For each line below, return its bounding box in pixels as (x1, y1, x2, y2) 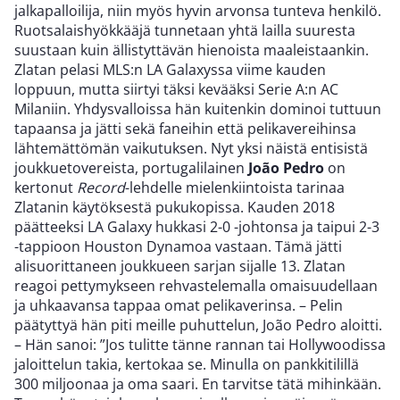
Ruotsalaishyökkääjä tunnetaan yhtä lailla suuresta (14, 21, 355, 40)
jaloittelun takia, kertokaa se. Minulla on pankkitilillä (14, 354, 359, 374)
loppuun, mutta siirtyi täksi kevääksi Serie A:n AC (14, 79, 338, 99)
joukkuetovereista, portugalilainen (14, 158, 248, 178)
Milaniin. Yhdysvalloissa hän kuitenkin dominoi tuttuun (14, 99, 381, 119)
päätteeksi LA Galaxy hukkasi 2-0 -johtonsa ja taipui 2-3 (14, 217, 379, 237)
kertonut (14, 178, 77, 197)
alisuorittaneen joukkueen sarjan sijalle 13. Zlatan (14, 256, 346, 276)
